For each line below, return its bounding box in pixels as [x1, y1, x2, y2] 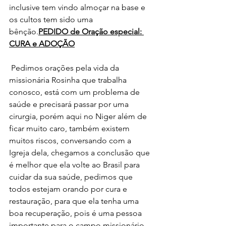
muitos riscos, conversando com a [9, 136, 133, 146]
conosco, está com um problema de [9, 87, 142, 97]
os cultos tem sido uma [9, 15, 95, 25]
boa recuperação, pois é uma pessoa [9, 208, 144, 218]
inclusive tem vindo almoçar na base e [9, 3, 147, 13]
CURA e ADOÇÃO [9, 39, 75, 49]
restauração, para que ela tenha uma [9, 196, 141, 206]
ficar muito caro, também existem [9, 124, 132, 134]
